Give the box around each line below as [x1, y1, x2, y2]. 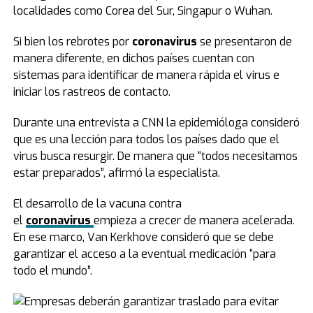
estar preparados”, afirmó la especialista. [13, 166, 220, 180]
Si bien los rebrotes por [13, 34, 132, 49]
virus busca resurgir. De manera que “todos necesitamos [13, 149, 298, 163]
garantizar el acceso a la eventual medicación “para [13, 247, 276, 261]
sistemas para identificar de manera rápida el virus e [13, 68, 279, 82]
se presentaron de [196, 34, 292, 49]
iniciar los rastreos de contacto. [13, 85, 170, 99]
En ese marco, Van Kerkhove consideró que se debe [13, 230, 274, 245]
